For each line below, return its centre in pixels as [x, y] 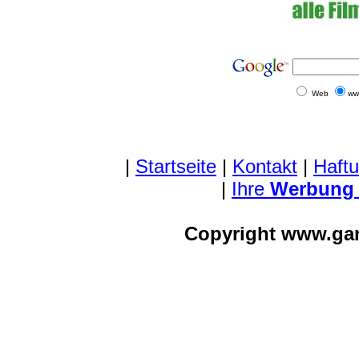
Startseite [176, 166]
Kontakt [265, 166]
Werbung [309, 189]
